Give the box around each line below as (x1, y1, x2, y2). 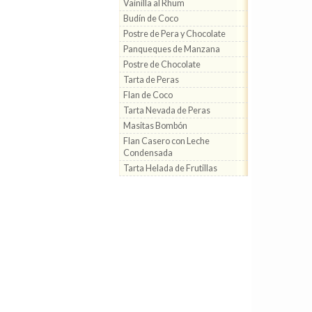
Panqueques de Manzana (123, 44, 220, 54)
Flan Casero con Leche (123, 136, 210, 146)
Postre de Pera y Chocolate (123, 29, 226, 39)
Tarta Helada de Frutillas (123, 163, 217, 173)
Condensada (123, 148, 173, 158)
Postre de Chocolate (123, 59, 201, 70)
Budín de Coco (123, 13, 178, 24)
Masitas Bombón (123, 120, 187, 131)
